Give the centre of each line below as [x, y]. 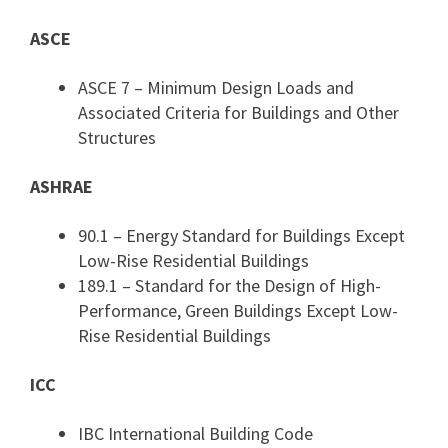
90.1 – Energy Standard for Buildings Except [241, 235]
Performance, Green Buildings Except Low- [238, 310]
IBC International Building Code [195, 433]
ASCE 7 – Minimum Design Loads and [216, 87]
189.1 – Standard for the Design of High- [229, 285]
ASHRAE [61, 186]
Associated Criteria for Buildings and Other [238, 112]
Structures [117, 137]
